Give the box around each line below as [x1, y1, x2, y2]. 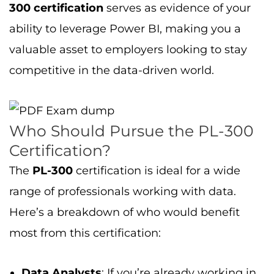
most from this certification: [9, 226, 161, 240]
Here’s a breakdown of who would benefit [9, 205, 240, 219]
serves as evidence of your [103, 1, 251, 15]
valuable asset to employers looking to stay [9, 43, 247, 56]
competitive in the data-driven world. [9, 64, 214, 77]
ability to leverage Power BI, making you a [9, 22, 241, 35]
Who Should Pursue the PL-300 [9, 121, 254, 140]
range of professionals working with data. [9, 184, 236, 198]
